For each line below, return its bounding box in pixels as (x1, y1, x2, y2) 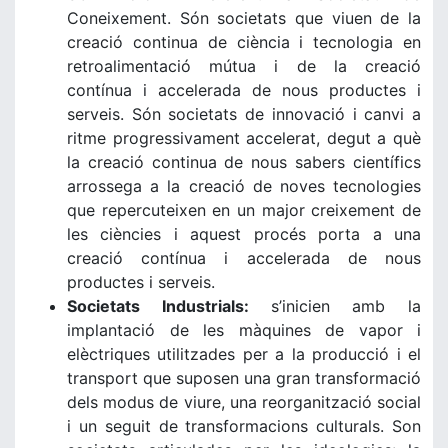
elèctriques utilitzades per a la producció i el (67, 344, 421, 364)
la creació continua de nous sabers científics (67, 152, 421, 172)
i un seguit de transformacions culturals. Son (67, 416, 421, 436)
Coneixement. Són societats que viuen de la (67, 8, 421, 28)
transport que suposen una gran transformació (67, 368, 421, 388)
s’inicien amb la (270, 296, 421, 316)
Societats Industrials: (67, 296, 271, 316)
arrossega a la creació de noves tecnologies (67, 176, 421, 196)
